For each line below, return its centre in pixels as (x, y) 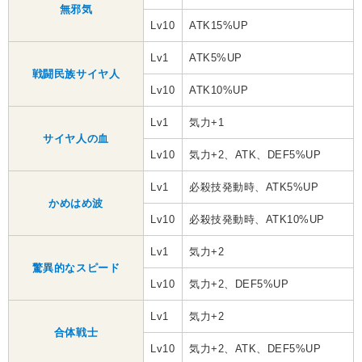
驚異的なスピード (76, 268)
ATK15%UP (219, 26)
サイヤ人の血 (76, 139)
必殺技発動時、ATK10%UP (257, 220)
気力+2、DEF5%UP (239, 284)
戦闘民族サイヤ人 (76, 74)
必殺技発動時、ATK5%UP (254, 187)
